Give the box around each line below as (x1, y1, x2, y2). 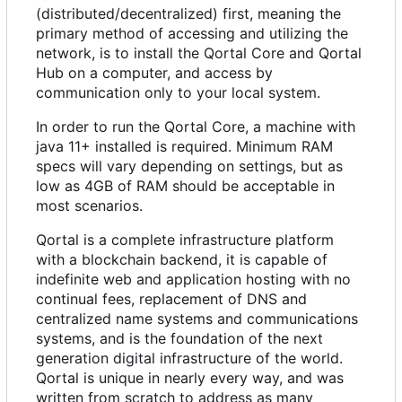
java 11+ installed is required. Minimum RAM (36, 137, 333, 155)
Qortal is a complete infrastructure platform (36, 231, 334, 249)
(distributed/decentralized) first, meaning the (36, 4, 341, 22)
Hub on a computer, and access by (36, 64, 273, 82)
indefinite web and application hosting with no (36, 270, 351, 288)
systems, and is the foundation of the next (36, 329, 323, 347)
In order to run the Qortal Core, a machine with (36, 118, 355, 135)
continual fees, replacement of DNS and (36, 290, 307, 308)
